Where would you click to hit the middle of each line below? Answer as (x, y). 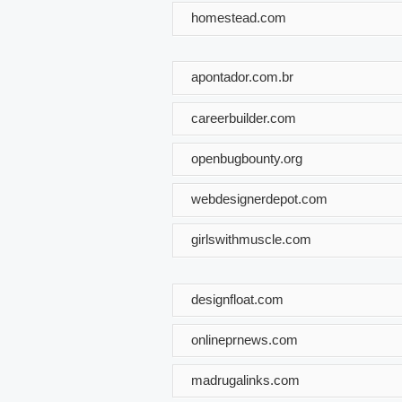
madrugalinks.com (245, 380)
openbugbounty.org (247, 158)
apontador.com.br (242, 76)
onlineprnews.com (245, 339)
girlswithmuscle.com (251, 239)
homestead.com (239, 17)
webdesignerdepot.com (259, 198)
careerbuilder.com (244, 118)
